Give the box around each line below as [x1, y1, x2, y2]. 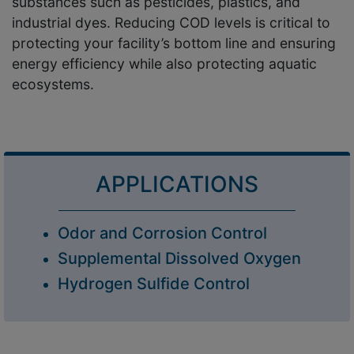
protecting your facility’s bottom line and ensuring [12, 35, 336, 52]
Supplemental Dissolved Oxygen [58, 249, 301, 269]
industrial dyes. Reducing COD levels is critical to [12, 14, 330, 32]
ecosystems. [12, 76, 94, 93]
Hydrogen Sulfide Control [58, 274, 250, 294]
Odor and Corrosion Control [58, 224, 267, 243]
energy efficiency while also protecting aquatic [12, 55, 317, 73]
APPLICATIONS [96, 171, 258, 198]
